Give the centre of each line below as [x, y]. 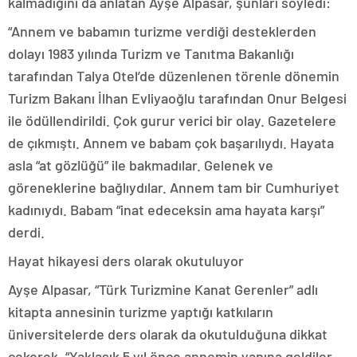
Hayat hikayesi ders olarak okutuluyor [126, 260]
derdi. [26, 231]
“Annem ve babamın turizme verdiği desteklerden [162, 31]
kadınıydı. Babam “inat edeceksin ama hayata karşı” [166, 209]
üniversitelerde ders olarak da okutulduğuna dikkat [168, 333]
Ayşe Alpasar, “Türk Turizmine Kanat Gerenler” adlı [163, 289]
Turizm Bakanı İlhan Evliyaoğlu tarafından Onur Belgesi [177, 98]
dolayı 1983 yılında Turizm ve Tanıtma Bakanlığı [151, 53]
